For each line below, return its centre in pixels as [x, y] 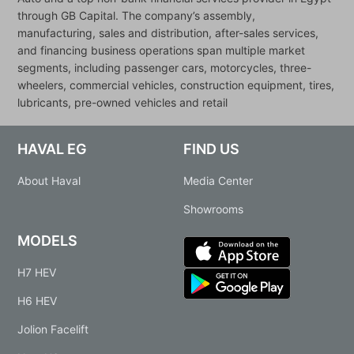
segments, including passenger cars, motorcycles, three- [165, 67]
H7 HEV [37, 272]
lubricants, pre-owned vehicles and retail [123, 102]
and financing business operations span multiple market [162, 50]
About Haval [49, 180]
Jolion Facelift [53, 329]
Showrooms [213, 209]
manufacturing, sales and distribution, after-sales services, [168, 32]
